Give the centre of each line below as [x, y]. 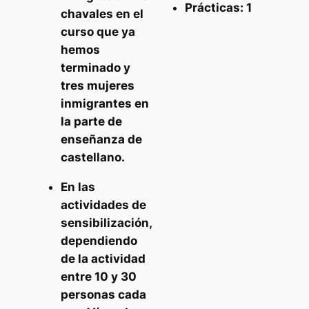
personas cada [103, 294]
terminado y [95, 68]
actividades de [103, 205]
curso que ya [98, 32]
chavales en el [102, 14]
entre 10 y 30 [98, 276]
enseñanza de [101, 140]
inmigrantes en [104, 104]
